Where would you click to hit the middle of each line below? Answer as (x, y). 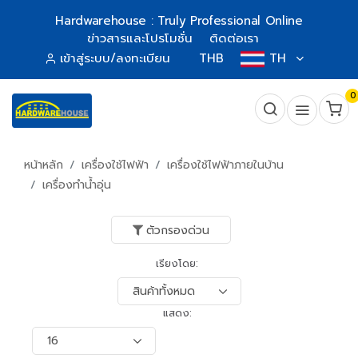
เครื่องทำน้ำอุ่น (77, 185)
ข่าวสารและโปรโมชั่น (140, 38)
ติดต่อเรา (234, 38)
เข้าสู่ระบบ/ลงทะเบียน (115, 59)
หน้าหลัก (44, 165)
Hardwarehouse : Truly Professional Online (179, 21)
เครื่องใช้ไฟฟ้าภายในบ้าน (225, 165)
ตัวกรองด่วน (178, 231)
